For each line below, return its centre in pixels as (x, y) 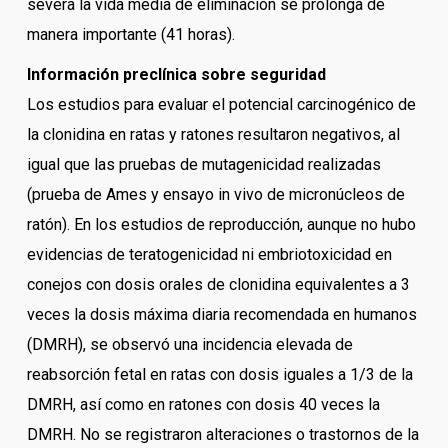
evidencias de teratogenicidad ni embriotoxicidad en (209, 255)
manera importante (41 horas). (130, 35)
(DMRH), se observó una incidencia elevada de (189, 345)
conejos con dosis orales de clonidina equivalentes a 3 (218, 285)
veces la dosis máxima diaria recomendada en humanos (221, 315)
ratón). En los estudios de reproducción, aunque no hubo (221, 225)
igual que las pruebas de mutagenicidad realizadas (203, 165)
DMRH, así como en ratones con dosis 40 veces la (203, 405)
